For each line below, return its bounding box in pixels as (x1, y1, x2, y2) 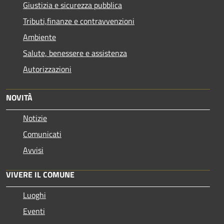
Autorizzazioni (23, 62, 71, 75)
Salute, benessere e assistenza (23, 46, 127, 59)
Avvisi (23, 143, 43, 156)
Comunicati (23, 127, 61, 140)
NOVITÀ (6, 91, 32, 103)
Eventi (23, 204, 45, 217)
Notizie (23, 111, 47, 124)
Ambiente (23, 30, 56, 43)
